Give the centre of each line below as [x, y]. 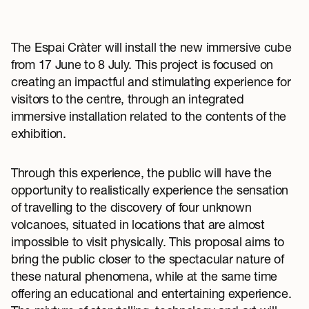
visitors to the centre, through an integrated [128, 98]
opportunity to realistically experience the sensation [150, 189]
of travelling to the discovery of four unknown [131, 207]
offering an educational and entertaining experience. [151, 293]
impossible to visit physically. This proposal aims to [148, 241]
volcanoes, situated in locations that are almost [138, 224]
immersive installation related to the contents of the [149, 116]
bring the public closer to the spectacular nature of [148, 258]
